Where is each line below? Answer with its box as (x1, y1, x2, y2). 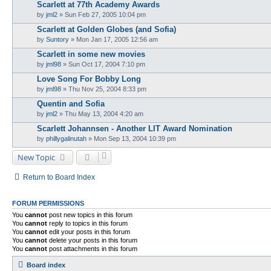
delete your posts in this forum (47, 236, 137, 244)
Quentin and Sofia (37, 99, 105, 108)
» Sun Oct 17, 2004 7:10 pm (61, 60, 145, 68)
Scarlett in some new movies (37, 49, 145, 59)
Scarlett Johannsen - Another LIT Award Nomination (37, 123, 232, 133)
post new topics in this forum (47, 211, 132, 218)
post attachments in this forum (47, 244, 137, 252)
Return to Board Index (23, 172, 95, 181)
